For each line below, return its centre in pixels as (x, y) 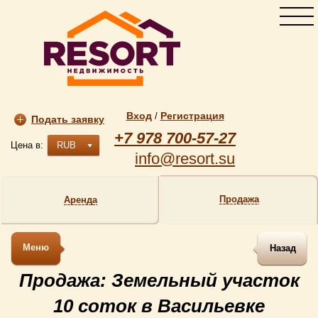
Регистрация (192, 116)
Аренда (80, 200)
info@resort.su (185, 159)
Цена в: (27, 145)
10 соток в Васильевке (159, 306)
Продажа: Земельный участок (159, 280)
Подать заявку (68, 119)
